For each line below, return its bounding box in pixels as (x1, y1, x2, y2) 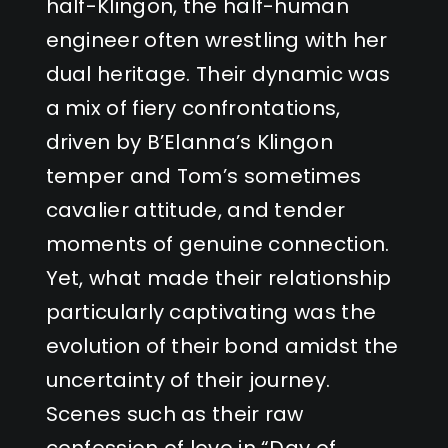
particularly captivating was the (45, 297, 377, 326)
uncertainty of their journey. (45, 365, 331, 394)
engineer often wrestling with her (45, 25, 388, 54)
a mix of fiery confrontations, (45, 93, 341, 122)
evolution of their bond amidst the (45, 331, 399, 360)
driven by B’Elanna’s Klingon (45, 127, 333, 156)
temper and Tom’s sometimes (45, 161, 362, 190)
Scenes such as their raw (45, 399, 304, 428)
